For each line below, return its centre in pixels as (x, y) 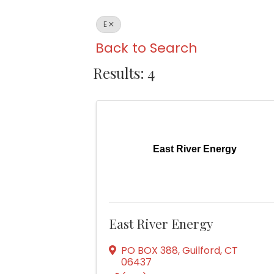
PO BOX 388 (150, 251)
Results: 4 (124, 73)
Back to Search (146, 48)
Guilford (201, 251)
